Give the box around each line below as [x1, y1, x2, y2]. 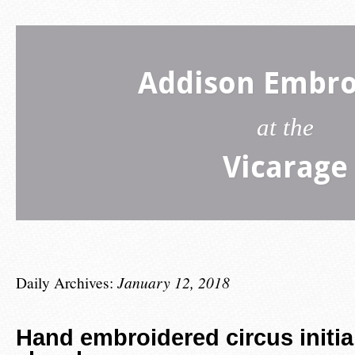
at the [257, 113, 314, 141]
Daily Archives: [16, 272, 117, 292]
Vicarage [223, 154, 348, 185]
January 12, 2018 [117, 272, 230, 292]
